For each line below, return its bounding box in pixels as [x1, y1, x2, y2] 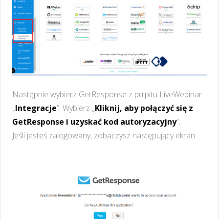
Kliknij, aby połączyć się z [95, 102, 193, 113]
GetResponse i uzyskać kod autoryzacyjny [12, 116, 176, 127]
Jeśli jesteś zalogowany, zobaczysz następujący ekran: [12, 130, 197, 141]
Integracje [15, 102, 57, 113]
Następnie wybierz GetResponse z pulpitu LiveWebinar [12, 88, 202, 100]
